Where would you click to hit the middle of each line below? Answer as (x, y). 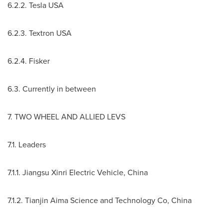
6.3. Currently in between (52, 89)
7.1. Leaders (27, 145)
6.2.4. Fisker (29, 61)
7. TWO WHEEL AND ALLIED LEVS (66, 117)
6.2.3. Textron (32, 33)
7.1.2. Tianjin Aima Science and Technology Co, (89, 200)
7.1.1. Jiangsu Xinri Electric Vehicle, (67, 172)
